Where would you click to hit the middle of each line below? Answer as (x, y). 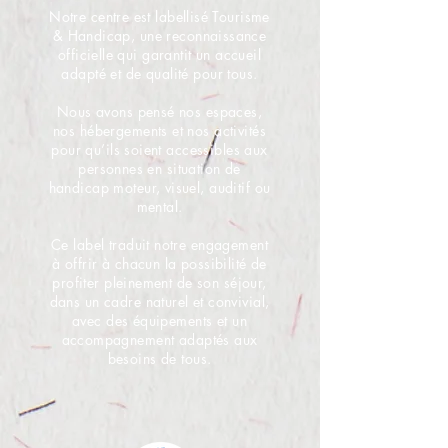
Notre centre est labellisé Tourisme (159, 16)
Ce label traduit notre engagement (159, 244)
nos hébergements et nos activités (159, 130)
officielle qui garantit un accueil (159, 54)
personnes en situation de (159, 168)
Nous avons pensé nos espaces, (159, 111)
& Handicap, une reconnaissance (159, 35)
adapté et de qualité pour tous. (159, 73)
